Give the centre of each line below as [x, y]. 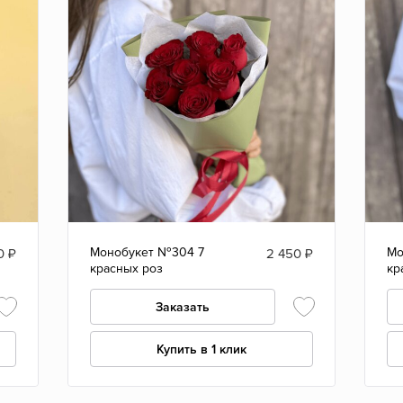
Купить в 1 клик [201, 349]
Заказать [182, 307]
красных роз [126, 268]
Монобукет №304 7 [147, 252]
